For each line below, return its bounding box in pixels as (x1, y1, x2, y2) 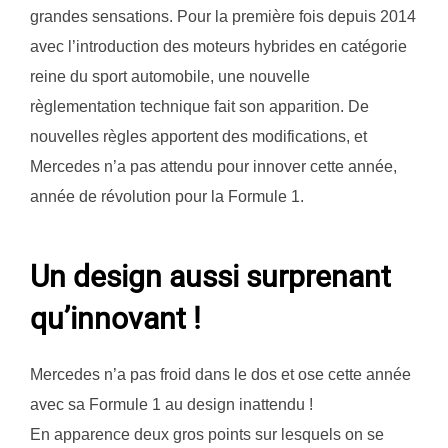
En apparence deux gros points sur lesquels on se (30, 425, 384, 443)
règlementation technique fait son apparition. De (30, 98, 369, 115)
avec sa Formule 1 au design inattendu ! (30, 395, 313, 413)
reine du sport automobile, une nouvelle (30, 68, 310, 85)
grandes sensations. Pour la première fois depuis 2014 (30, 8, 416, 25)
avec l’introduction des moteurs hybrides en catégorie (30, 38, 407, 55)
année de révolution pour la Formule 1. (30, 188, 304, 205)
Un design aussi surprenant (30, 258, 391, 294)
